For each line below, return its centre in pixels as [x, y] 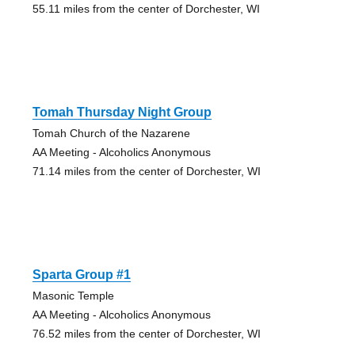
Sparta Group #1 [81, 274]
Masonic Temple [73, 295]
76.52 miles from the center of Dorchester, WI [146, 333]
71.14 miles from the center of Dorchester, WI [146, 171]
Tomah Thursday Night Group [122, 112]
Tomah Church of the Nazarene [111, 133]
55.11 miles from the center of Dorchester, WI [146, 8]
